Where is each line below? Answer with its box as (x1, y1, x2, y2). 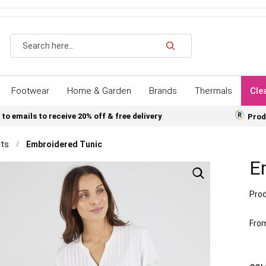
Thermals (195, 85, 232, 96)
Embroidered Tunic (26, 140, 102, 150)
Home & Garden (67, 85, 131, 96)
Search (170, 54, 197, 64)
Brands (149, 85, 177, 96)
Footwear (11, 85, 49, 96)
